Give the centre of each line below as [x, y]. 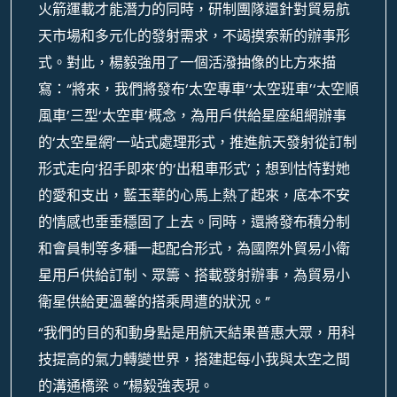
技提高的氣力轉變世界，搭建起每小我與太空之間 [194, 359]
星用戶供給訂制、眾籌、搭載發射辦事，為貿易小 [194, 275]
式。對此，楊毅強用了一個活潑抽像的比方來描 [187, 62]
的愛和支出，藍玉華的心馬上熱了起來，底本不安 [194, 195]
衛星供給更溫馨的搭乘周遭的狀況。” [154, 302]
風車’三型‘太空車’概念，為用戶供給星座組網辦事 [192, 116]
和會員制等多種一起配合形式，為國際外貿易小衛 [194, 249]
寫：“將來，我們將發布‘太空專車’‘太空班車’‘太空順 [198, 89]
